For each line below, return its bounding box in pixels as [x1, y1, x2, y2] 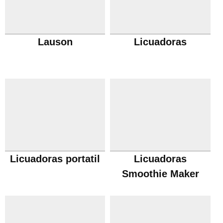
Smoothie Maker [121, 168, 199, 179]
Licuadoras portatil [10, 153, 101, 164]
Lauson [37, 36, 73, 47]
